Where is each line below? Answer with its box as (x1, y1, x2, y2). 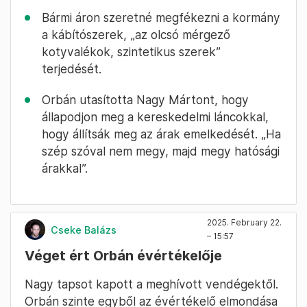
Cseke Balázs (51, 223, 116, 236)
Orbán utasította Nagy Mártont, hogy (42, 93, 249, 108)
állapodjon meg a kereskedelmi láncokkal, (42, 110, 269, 125)
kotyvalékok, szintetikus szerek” (42, 45, 221, 60)
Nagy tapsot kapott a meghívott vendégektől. (25, 277, 278, 292)
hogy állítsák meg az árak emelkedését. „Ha (42, 127, 281, 142)
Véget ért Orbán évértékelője (25, 247, 222, 265)
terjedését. (42, 62, 101, 77)
